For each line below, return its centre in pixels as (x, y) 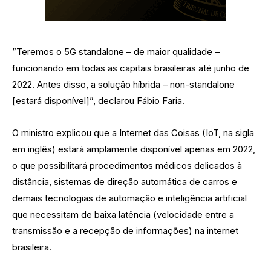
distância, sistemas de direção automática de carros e (125, 181)
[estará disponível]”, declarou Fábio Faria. (98, 100)
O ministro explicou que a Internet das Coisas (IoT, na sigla (133, 132)
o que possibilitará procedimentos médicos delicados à (127, 165)
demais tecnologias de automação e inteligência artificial (129, 198)
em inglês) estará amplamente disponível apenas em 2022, (134, 149)
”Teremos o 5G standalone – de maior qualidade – (116, 51)
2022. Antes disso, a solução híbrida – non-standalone (123, 84)
